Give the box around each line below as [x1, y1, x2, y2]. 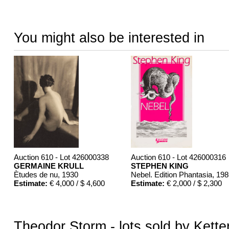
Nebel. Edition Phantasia [130, 170, 212, 179]
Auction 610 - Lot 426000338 [13, 153, 109, 162]
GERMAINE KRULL [13, 162, 84, 171]
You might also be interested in [13, 30, 204, 46]
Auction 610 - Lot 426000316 [130, 153, 226, 162]
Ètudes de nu [13, 170, 58, 179]
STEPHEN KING [130, 162, 189, 171]
